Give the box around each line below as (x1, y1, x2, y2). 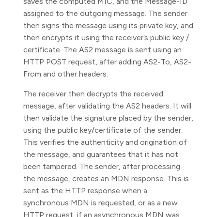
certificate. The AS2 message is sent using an (23, 45, 182, 54)
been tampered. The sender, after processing (23, 162, 180, 171)
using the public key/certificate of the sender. (23, 125, 183, 135)
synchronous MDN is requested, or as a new (23, 198, 178, 207)
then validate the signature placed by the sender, (23, 113, 193, 123)
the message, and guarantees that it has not (23, 150, 178, 159)
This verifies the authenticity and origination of (23, 138, 187, 147)
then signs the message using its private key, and (23, 21, 193, 30)
